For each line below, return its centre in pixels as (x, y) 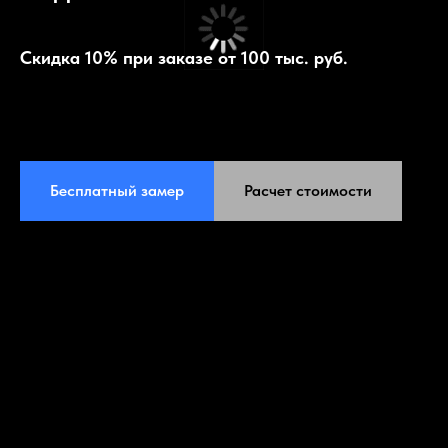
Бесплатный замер (117, 190)
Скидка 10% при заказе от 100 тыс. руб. (184, 57)
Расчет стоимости (308, 190)
